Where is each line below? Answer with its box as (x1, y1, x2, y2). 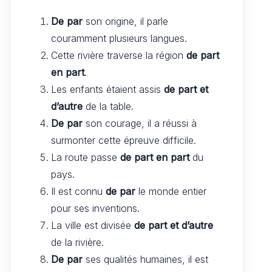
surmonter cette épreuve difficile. (51, 134, 196, 146)
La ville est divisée (51, 219, 134, 231)
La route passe (51, 151, 120, 163)
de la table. (83, 100, 134, 112)
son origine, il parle (83, 15, 168, 27)
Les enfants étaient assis (51, 83, 164, 95)
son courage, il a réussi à (83, 117, 197, 129)
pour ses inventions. (51, 202, 140, 214)
